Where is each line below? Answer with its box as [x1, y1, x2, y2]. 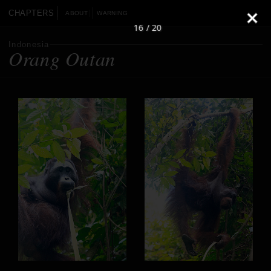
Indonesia [8, 40, 50, 49]
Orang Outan [8, 45, 116, 71]
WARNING [97, 10, 128, 16]
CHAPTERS [8, 8, 54, 18]
